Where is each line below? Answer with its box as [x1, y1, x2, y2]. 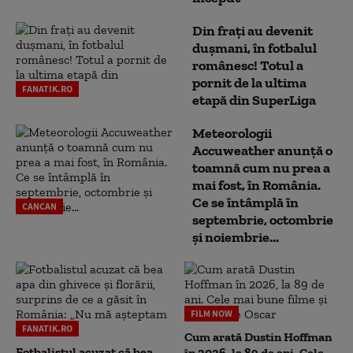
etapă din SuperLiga [192, 91, 316, 109]
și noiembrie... [192, 229, 279, 246]
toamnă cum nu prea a [192, 159, 330, 176]
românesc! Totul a [192, 57, 303, 74]
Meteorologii [192, 124, 272, 142]
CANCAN [22, 200, 57, 212]
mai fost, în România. [192, 176, 321, 194]
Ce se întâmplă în [192, 194, 299, 211]
